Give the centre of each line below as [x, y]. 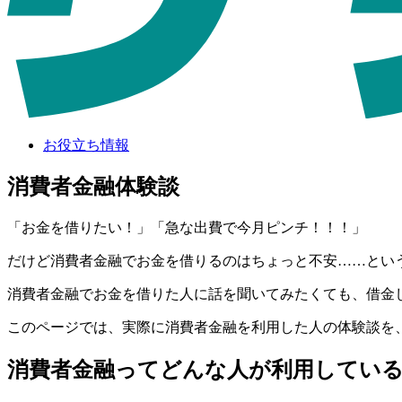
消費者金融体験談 [93, 187]
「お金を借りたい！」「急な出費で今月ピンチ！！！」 [187, 228]
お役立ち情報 [86, 144]
